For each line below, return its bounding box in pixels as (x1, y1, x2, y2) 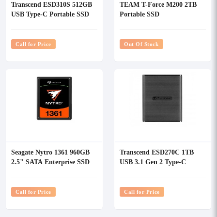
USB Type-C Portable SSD (11, 9, 89, 18)
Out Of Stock (124, 40, 159, 47)
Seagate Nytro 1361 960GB (11, 147, 90, 156)
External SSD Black (120, 167, 178, 176)
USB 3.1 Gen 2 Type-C (120, 157, 186, 166)
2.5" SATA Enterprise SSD (11, 157, 90, 166)
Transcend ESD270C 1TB (120, 147, 194, 156)
